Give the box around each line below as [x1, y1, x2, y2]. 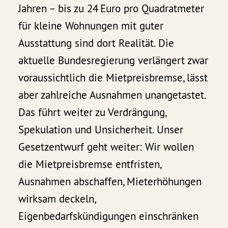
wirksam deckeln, [18, 191, 96, 206]
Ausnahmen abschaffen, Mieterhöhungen [18, 174, 202, 188]
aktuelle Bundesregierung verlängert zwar [18, 53, 209, 67]
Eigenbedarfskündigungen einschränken [18, 209, 199, 223]
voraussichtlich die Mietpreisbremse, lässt [18, 70, 208, 84]
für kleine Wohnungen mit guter [18, 18, 164, 33]
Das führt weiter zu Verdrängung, [18, 105, 166, 119]
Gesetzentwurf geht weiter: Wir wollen [18, 139, 194, 154]
